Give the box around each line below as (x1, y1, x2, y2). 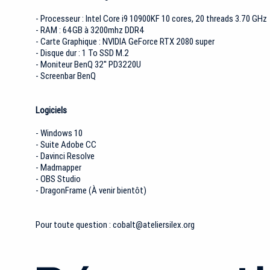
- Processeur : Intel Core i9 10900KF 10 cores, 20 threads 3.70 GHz (35, 13, 267, 25)
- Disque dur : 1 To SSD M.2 (35, 47, 129, 59)
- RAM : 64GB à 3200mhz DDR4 (35, 24, 145, 36)
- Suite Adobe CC (35, 139, 98, 151)
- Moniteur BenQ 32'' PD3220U (35, 58, 141, 71)
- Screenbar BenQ (35, 70, 96, 82)
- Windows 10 (35, 127, 84, 139)
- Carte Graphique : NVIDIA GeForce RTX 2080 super (35, 36, 215, 48)
